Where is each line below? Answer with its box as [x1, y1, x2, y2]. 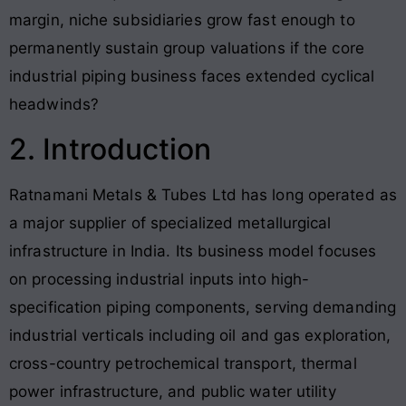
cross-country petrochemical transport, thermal [9, 353, 357, 372]
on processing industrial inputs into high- [9, 269, 310, 288]
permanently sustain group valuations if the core [9, 39, 364, 58]
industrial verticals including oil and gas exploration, [9, 325, 391, 344]
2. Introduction [9, 130, 212, 167]
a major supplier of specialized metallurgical [9, 213, 332, 232]
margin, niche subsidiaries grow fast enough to [9, 11, 355, 30]
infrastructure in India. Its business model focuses [9, 241, 377, 260]
